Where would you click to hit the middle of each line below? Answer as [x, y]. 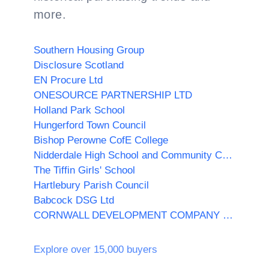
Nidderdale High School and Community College [227, 155]
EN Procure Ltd [68, 80]
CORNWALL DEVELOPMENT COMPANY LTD [228, 215]
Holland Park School [79, 110]
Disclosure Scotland [79, 65]
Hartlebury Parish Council [91, 185]
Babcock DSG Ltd [74, 200]
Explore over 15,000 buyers [95, 249]
